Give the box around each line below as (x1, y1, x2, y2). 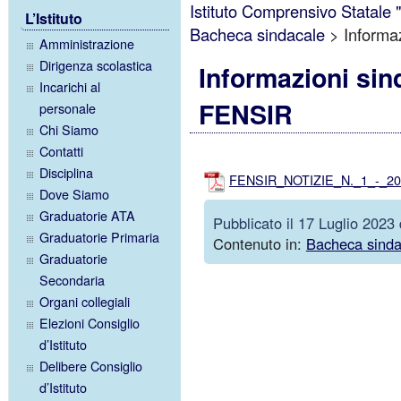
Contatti (39, 141, 84, 161)
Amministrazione (39, 34, 135, 54)
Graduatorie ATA (39, 206, 136, 226)
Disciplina (39, 163, 94, 183)
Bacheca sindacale (189, 22, 325, 47)
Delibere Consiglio (39, 356, 143, 376)
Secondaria (39, 270, 106, 290)
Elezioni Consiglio (39, 313, 141, 333)
